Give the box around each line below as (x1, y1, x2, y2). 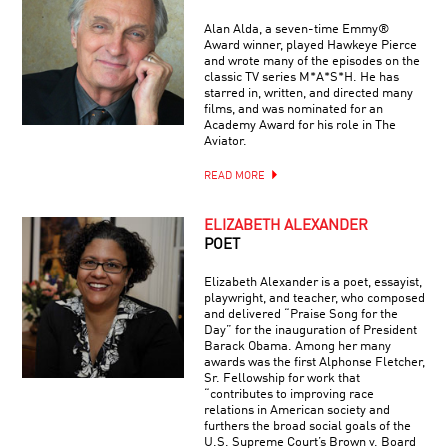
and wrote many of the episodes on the (203, 54, 420, 68)
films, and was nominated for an (203, 102, 383, 116)
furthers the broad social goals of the (203, 419, 411, 433)
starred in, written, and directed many (203, 86, 413, 100)
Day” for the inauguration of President (203, 323, 417, 337)
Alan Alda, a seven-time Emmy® (203, 22, 389, 36)
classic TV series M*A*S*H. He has (203, 70, 399, 84)
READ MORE (203, 170, 265, 182)
